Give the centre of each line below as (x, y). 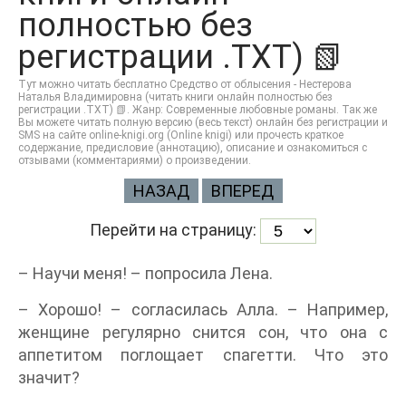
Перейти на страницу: (175, 229)
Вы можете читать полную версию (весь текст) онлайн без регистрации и (203, 122)
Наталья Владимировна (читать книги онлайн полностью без (175, 97)
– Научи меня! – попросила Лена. (145, 273)
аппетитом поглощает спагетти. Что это (203, 355)
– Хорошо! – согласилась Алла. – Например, (203, 309)
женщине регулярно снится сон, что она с (203, 332)
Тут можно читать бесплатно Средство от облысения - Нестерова (185, 84)
